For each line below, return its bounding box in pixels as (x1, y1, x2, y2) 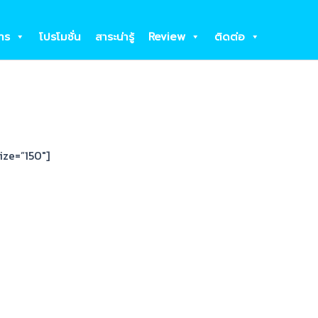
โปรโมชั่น (39, 29, 81, 45)
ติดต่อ (214, 29, 245, 45)
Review (148, 29, 185, 45)
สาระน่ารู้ (95, 29, 134, 45)
